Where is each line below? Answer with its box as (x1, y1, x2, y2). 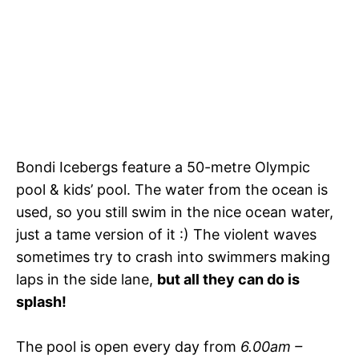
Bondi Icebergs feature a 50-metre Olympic (16, 159, 310, 176)
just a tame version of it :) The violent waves (16, 226, 317, 244)
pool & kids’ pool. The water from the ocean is (16, 181, 328, 199)
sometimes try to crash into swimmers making (16, 248, 330, 266)
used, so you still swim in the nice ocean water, (16, 204, 333, 221)
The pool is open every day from (16, 338, 240, 356)
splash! (16, 293, 67, 311)
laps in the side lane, (16, 271, 157, 288)
